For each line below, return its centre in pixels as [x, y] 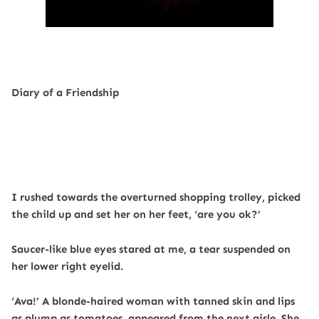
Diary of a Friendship [65, 93]
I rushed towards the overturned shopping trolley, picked [156, 197]
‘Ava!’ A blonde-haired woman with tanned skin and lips [153, 301]
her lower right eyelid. [67, 266]
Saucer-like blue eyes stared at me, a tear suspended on [151, 249]
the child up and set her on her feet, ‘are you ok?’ [136, 214]
